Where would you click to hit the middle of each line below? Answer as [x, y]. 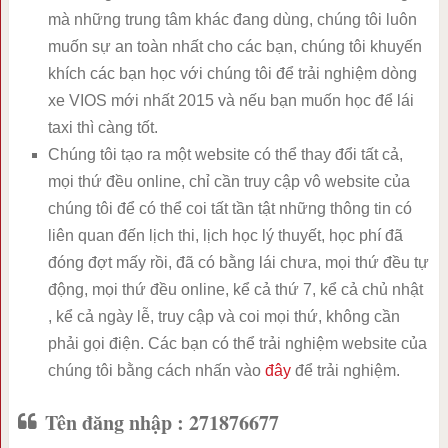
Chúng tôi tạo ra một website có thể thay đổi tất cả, [225, 154]
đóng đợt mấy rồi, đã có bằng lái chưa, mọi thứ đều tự [238, 262]
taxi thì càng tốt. [102, 127]
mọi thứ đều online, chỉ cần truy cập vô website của [228, 181]
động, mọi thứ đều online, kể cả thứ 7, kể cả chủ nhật [235, 289]
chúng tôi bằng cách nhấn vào [156, 370]
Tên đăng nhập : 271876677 [161, 423]
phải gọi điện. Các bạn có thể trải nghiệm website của [237, 343]
